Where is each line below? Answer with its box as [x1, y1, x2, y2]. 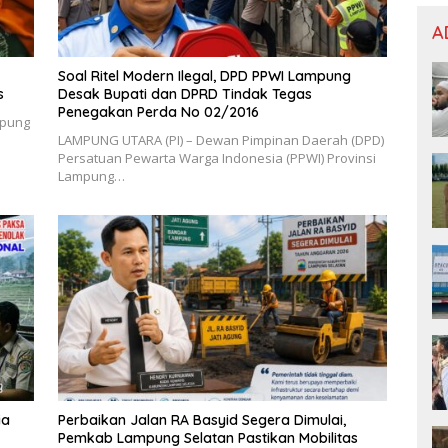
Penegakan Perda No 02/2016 [57, 103, 259, 122]
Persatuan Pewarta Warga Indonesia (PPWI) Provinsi [57, 149, 376, 168]
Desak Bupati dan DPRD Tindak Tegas [57, 85, 312, 104]
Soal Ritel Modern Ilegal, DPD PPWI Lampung [57, 67, 351, 86]
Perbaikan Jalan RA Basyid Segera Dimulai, [57, 410, 346, 429]
